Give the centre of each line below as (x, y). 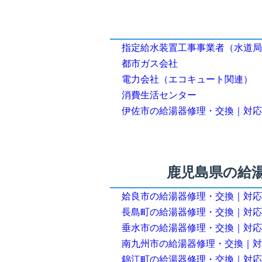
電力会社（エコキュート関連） (187, 80)
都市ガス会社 (150, 64)
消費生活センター (159, 95)
